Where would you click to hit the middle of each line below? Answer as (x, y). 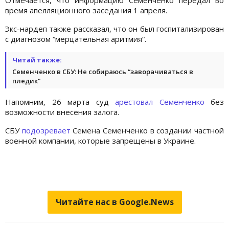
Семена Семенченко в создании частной (147, 130)
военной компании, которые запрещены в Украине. (100, 140)
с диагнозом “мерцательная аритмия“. (76, 39)
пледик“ (26, 81)
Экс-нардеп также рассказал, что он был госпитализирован (114, 28)
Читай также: (37, 60)
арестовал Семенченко (163, 101)
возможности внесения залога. (62, 112)
